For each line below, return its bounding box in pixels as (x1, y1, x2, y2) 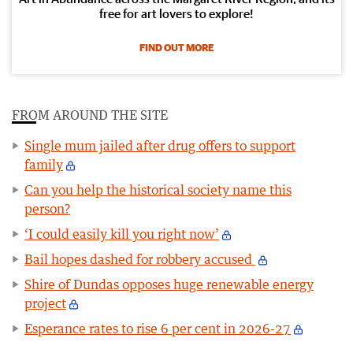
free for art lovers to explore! (99, 6, 254, 20)
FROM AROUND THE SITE (12, 106, 168, 123)
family (24, 156, 63, 173)
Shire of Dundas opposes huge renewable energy (24, 276, 314, 292)
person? (24, 200, 70, 217)
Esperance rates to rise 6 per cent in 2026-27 (24, 320, 291, 336)
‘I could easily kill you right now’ (24, 225, 219, 242)
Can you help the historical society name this (24, 181, 292, 198)
